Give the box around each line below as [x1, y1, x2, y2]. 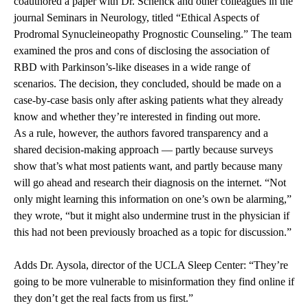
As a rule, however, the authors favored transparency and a [14, 127, 268, 140]
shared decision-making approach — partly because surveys [14, 144, 273, 156]
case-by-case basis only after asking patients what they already [14, 94, 283, 107]
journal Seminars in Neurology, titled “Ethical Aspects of [14, 12, 259, 24]
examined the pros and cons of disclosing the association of [14, 45, 269, 57]
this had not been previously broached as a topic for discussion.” [14, 226, 291, 239]
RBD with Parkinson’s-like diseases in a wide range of [14, 61, 250, 74]
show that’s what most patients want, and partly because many [14, 160, 283, 173]
